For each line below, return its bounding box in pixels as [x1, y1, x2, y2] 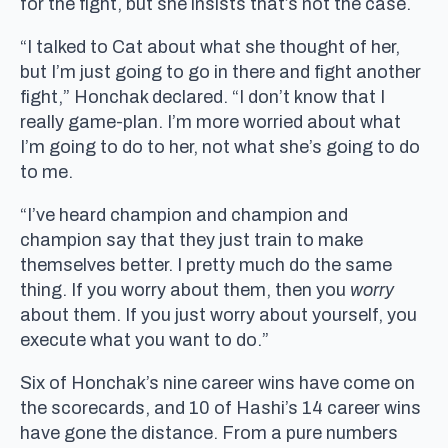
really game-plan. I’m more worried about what [20, 111, 401, 132]
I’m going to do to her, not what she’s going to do [20, 136, 420, 157]
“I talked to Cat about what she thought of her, [20, 36, 400, 57]
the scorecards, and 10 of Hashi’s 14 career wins [20, 397, 421, 418]
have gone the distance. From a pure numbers [20, 422, 398, 443]
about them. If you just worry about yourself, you [20, 304, 417, 325]
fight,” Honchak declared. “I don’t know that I [20, 86, 385, 107]
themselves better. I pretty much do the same [20, 254, 392, 275]
